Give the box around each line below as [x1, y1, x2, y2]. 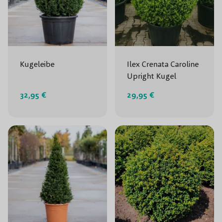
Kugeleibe [20, 59, 55, 69]
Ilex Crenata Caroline [127, 59, 199, 69]
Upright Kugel [127, 71, 176, 81]
